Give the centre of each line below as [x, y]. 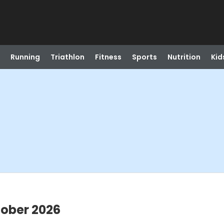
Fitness [108, 57]
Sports [144, 57]
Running [25, 57]
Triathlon [67, 57]
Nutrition [184, 57]
